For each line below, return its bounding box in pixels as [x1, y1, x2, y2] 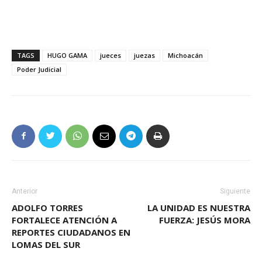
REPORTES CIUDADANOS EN [12, 226, 130, 238]
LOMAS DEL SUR [12, 238, 80, 250]
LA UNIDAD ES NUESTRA [147, 201, 250, 213]
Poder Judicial [17, 64, 61, 74]
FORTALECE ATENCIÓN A [12, 213, 117, 226]
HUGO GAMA [47, 50, 87, 60]
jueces [100, 50, 121, 60]
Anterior [12, 187, 37, 195]
